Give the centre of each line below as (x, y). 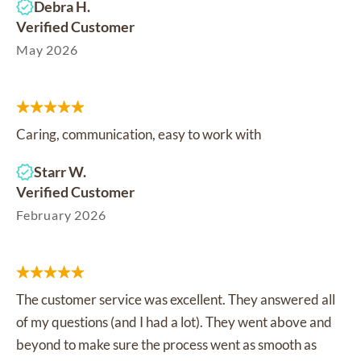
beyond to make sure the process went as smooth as (166, 345)
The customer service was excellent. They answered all (176, 300)
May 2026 (47, 50)
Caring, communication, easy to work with (139, 135)
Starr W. (60, 172)
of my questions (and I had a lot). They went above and (174, 322)
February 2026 (61, 215)
